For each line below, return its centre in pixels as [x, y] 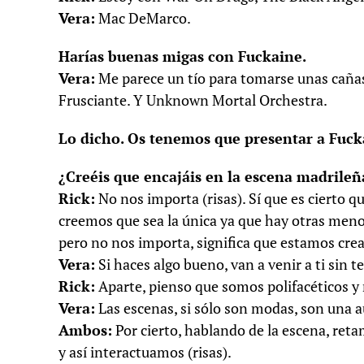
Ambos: [85, 330]
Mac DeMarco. [143, 18]
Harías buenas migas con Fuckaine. [182, 56]
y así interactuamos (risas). [145, 352]
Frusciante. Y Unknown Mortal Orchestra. [193, 100]
